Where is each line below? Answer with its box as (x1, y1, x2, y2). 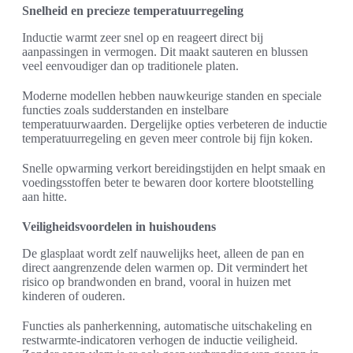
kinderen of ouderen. (22, 289, 125, 303)
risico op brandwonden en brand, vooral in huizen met (22, 275, 291, 289)
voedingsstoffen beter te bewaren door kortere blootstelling (22, 176, 314, 190)
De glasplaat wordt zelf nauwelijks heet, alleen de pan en (22, 247, 304, 261)
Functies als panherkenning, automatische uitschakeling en (22, 319, 312, 333)
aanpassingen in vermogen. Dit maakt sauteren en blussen (22, 45, 308, 59)
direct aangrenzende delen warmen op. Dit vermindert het (22, 261, 307, 275)
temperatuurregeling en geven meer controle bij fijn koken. (22, 132, 313, 146)
